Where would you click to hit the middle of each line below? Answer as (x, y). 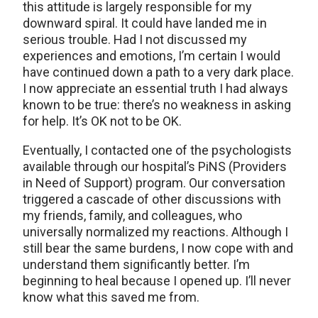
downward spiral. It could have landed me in (145, 23)
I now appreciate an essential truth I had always (155, 89)
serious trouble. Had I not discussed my (135, 40)
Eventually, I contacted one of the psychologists (157, 150)
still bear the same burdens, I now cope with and (158, 248)
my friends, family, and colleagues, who (132, 216)
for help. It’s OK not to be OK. (102, 121)
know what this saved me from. (111, 297)
